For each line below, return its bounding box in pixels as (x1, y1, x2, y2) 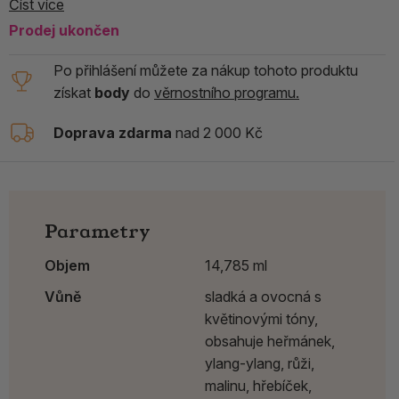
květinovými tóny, (205, 310, 318, 329)
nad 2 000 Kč (172, 123, 263, 142)
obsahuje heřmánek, (205, 332, 335, 351)
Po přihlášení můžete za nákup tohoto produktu (53, 61, 358, 80)
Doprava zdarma (53, 123, 172, 142)
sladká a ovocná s (205, 288, 322, 306)
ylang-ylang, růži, (205, 354, 314, 373)
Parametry (45, 219, 151, 245)
